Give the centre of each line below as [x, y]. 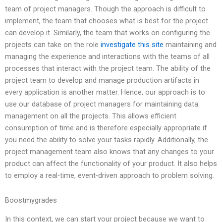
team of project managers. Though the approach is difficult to [105, 9]
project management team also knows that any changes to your [110, 152]
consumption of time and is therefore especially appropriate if [106, 128]
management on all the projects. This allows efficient [91, 116]
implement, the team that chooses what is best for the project [107, 21]
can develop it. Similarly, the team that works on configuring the [108, 33]
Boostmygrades [31, 200]
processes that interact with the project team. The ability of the [108, 69]
